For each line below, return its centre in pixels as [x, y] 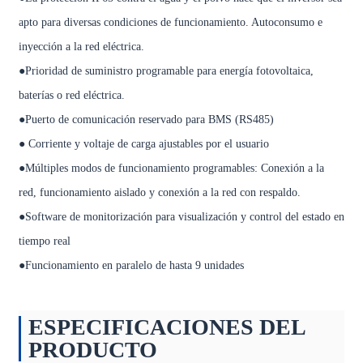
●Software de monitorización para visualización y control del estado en [181, 217]
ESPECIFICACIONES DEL [166, 327]
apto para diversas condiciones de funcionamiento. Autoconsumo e [170, 22]
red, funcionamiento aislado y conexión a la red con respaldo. [159, 192]
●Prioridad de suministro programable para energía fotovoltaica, [166, 71]
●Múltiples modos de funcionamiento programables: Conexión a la [171, 168]
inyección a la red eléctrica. [81, 47]
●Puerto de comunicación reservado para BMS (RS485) [146, 120]
